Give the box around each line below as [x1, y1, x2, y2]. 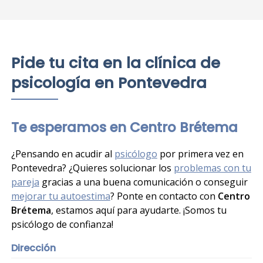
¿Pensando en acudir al [11, 147, 114, 160]
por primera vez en [157, 147, 244, 160]
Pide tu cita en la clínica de [11, 52, 220, 74]
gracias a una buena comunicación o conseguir [39, 175, 248, 188]
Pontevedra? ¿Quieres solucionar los [11, 161, 174, 174]
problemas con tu [173, 161, 251, 174]
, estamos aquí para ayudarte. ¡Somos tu [50, 203, 227, 217]
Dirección [11, 241, 56, 255]
